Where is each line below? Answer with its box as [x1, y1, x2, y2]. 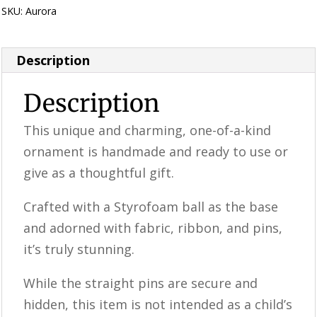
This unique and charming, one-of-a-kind [23, 121, 272, 139]
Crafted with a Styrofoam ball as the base [23, 197, 279, 215]
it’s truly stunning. [23, 240, 135, 258]
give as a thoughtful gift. [23, 163, 175, 181]
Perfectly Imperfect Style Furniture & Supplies [106, 4, 314, 18]
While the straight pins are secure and [23, 274, 258, 292]
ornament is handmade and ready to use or [23, 142, 289, 160]
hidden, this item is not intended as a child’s [23, 295, 293, 313]
